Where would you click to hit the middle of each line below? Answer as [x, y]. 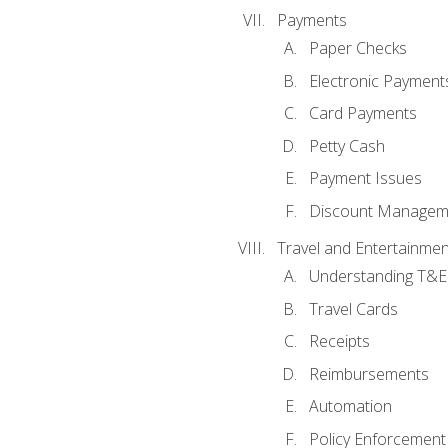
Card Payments [362, 113]
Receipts [339, 341]
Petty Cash [346, 145]
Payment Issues [365, 178]
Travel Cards [353, 308]
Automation [350, 406]
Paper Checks [357, 48]
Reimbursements [368, 373]
